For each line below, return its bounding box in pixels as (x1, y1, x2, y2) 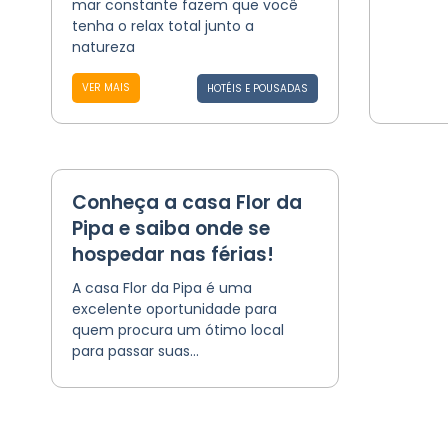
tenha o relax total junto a (71, 16, 254, 36)
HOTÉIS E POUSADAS (206, 81, 308, 96)
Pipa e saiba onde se (71, 215, 270, 242)
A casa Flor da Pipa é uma (71, 278, 252, 298)
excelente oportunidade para (71, 299, 277, 319)
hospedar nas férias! (71, 241, 274, 268)
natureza (71, 37, 135, 57)
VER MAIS (81, 80, 130, 95)
